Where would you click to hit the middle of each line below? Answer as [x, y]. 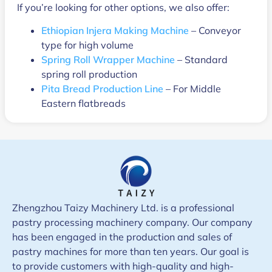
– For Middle [192, 88]
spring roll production [89, 74]
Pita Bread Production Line [102, 88]
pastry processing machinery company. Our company [132, 222]
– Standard [201, 59]
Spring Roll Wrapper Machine [108, 59]
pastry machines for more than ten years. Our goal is [131, 251]
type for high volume [87, 45]
